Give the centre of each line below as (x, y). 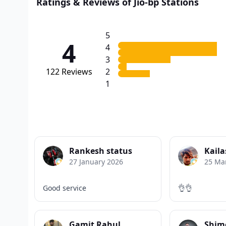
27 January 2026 (96, 161)
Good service (65, 188)
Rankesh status (101, 151)
